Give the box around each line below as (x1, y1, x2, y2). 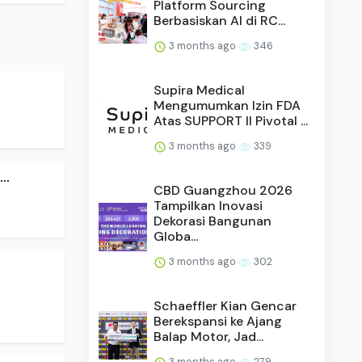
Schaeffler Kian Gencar (154, 297, 297, 314)
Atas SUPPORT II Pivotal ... (154, 112, 309, 129)
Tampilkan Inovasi (154, 196, 263, 214)
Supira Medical (154, 81, 246, 99)
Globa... (154, 227, 199, 245)
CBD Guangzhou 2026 (154, 181, 293, 199)
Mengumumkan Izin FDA (154, 96, 301, 114)
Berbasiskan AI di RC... (154, 11, 286, 29)
